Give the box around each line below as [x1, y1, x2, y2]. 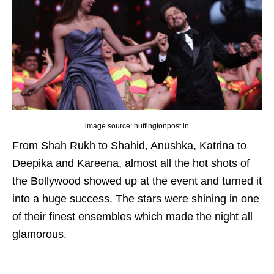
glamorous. [12, 228, 67, 241]
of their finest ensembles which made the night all [12, 210, 253, 223]
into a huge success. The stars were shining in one [12, 193, 259, 206]
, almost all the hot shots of [119, 157, 250, 170]
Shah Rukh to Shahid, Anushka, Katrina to [41, 139, 246, 152]
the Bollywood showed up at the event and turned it [12, 175, 262, 188]
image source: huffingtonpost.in [85, 122, 189, 131]
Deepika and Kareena [12, 157, 119, 170]
